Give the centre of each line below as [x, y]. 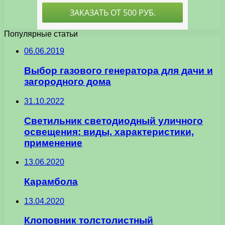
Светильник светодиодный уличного [114, 121]
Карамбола [51, 181]
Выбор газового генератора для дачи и [119, 71]
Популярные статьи [41, 34]
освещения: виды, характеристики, [109, 132]
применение [53, 143]
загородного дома [68, 82]
